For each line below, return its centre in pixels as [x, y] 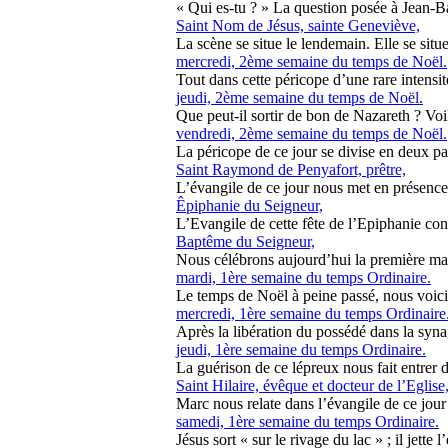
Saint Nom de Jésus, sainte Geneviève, [298, 25]
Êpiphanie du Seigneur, [249, 205]
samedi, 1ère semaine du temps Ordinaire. [307, 421]
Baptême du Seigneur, [245, 241]
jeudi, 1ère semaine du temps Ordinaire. [301, 349]
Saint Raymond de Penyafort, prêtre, [291, 169]
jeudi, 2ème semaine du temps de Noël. [299, 97]
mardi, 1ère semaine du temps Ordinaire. [303, 277]
